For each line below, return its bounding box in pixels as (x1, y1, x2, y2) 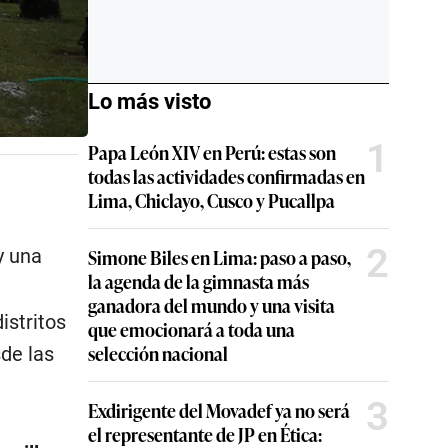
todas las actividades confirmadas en (88, 163, 365, 189)
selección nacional (88, 340, 228, 366)
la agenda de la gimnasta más (88, 268, 309, 294)
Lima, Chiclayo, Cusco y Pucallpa (88, 187, 335, 213)
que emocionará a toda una (88, 316, 295, 342)
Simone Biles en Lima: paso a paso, (88, 244, 351, 270)
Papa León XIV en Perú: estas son (88, 139, 336, 165)
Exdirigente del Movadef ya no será (88, 397, 350, 423)
